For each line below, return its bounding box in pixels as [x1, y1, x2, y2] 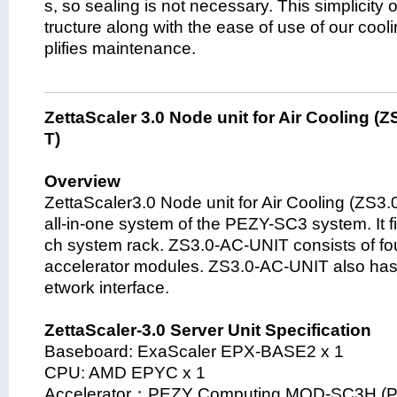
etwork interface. [44, 277, 169, 297]
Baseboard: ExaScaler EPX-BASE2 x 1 [44, 341, 344, 361]
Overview [44, 171, 121, 191]
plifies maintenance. [44, 38, 196, 58]
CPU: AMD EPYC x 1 [44, 362, 237, 382]
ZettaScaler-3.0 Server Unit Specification [44, 320, 371, 339]
